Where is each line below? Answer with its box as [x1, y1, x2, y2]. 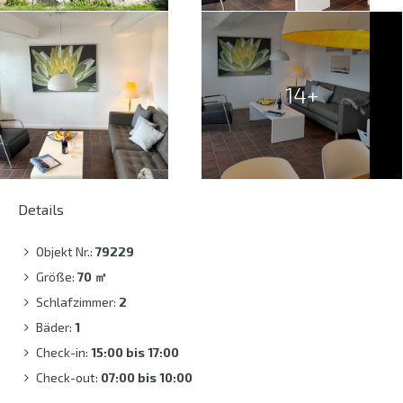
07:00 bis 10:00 [101, 370, 193, 386]
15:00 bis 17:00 [91, 345, 179, 361]
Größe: [36, 269, 77, 285]
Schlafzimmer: [36, 294, 119, 310]
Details [18, 201, 64, 219]
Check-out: [36, 370, 101, 386]
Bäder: [36, 319, 75, 336]
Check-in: [36, 345, 91, 361]
